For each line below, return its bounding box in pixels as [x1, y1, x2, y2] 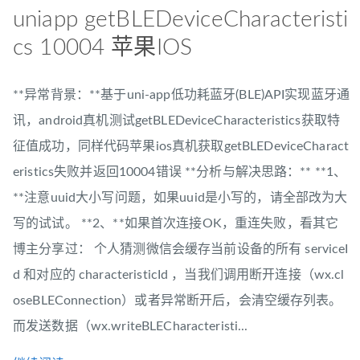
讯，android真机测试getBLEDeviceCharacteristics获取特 [13, 114, 341, 128]
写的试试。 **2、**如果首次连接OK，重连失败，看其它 [13, 217, 339, 231]
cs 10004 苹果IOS [13, 36, 192, 59]
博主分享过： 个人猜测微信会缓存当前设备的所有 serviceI [13, 243, 349, 256]
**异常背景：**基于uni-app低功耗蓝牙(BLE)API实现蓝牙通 [13, 88, 350, 102]
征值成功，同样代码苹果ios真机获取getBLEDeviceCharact [13, 140, 350, 153]
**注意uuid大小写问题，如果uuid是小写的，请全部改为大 [13, 191, 348, 205]
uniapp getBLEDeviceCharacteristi [13, 8, 349, 31]
